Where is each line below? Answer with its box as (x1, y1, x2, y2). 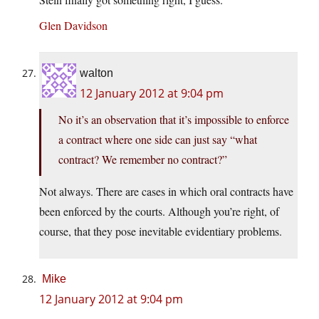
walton (80, 67, 113, 80)
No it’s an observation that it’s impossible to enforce (58, 112, 289, 127)
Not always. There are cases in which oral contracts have (39, 184, 293, 199)
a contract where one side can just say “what (58, 132, 257, 147)
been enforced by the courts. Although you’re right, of (39, 204, 279, 219)
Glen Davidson (39, 18, 108, 33)
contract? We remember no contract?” (58, 152, 227, 167)
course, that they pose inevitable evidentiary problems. (39, 224, 282, 239)
